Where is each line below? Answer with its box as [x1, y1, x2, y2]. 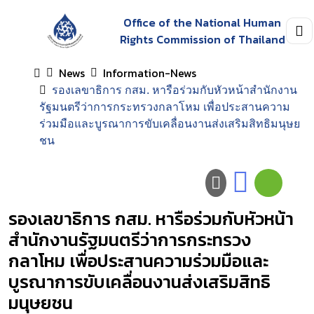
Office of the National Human [123, 14, 282, 31]
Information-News [103, 64, 196, 81]
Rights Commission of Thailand [119, 31, 285, 48]
